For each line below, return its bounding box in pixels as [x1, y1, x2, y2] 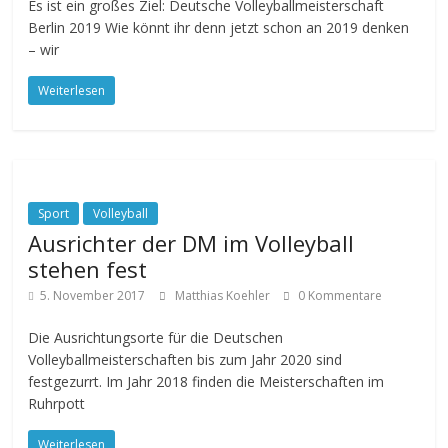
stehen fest [28, 254, 148, 284]
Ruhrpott [28, 394, 86, 413]
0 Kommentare [295, 287, 383, 304]
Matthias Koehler [175, 287, 274, 304]
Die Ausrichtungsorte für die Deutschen [28, 328, 284, 347]
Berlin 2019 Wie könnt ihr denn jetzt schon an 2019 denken [28, 18, 410, 37]
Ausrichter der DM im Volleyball [28, 228, 355, 258]
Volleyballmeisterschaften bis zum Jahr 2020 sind [28, 350, 343, 369]
